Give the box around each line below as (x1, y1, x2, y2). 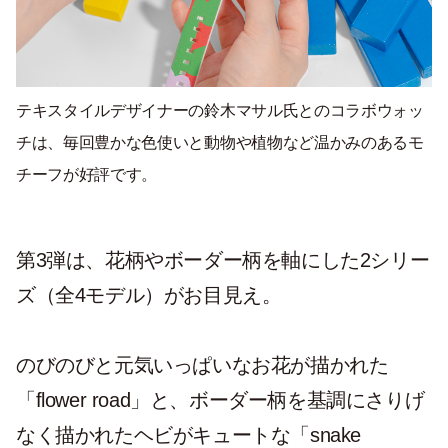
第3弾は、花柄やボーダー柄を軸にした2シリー (16, 249, 430, 272)
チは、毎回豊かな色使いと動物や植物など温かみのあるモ (16, 134, 424, 152)
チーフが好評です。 (16, 166, 158, 184)
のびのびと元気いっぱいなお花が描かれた (16, 354, 389, 377)
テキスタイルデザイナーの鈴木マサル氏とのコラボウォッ (16, 102, 424, 120)
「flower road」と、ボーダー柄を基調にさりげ (16, 389, 425, 412)
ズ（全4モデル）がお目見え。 (16, 284, 282, 307)
